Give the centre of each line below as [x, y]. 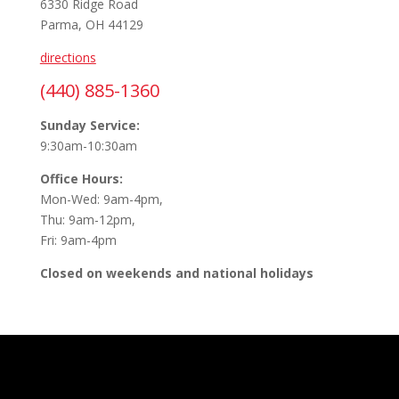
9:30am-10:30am [88, 146]
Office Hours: [81, 179]
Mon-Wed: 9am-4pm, [101, 199]
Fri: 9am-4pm [78, 240]
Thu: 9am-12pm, [87, 220]
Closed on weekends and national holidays [176, 273]
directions [68, 57]
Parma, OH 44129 [91, 24]
